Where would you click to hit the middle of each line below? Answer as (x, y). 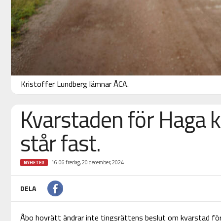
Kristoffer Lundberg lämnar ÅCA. (74, 84)
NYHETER (34, 163)
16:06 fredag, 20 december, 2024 (87, 163)
